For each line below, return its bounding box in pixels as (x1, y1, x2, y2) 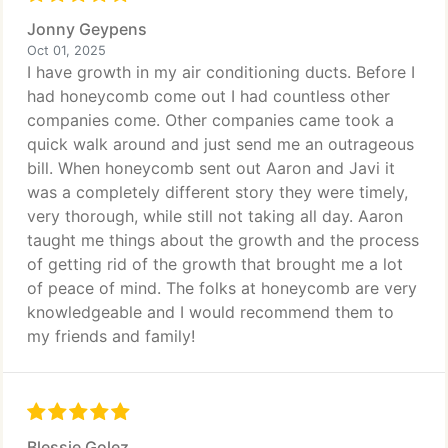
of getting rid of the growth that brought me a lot (27, 254, 403, 274)
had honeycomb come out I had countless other (27, 86, 390, 106)
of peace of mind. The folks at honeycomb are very (27, 278, 417, 298)
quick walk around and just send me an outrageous (27, 134, 414, 154)
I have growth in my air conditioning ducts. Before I (27, 62, 415, 82)
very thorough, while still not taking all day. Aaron (27, 206, 403, 226)
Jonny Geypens (27, 19, 147, 39)
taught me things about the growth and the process (27, 230, 419, 250)
